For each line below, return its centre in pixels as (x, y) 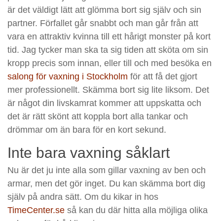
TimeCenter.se (36, 210)
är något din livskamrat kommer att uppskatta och (104, 103)
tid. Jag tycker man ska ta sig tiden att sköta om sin (108, 50)
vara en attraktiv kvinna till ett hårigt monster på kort (109, 37)
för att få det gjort (163, 77)
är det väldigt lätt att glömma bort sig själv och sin (104, 10)
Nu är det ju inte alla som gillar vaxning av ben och (107, 170)
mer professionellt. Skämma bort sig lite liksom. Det (108, 90)
